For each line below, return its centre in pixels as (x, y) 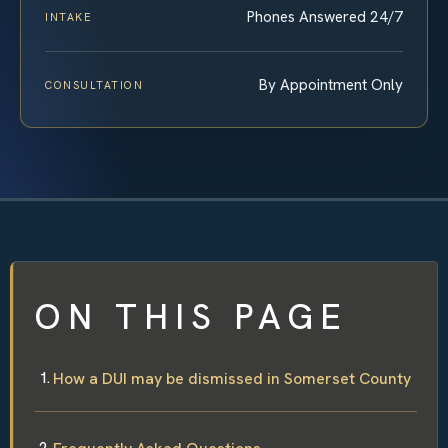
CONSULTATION (94, 84)
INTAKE (69, 16)
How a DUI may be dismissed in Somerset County (232, 378)
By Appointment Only (331, 84)
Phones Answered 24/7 (325, 16)
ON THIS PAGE (191, 316)
